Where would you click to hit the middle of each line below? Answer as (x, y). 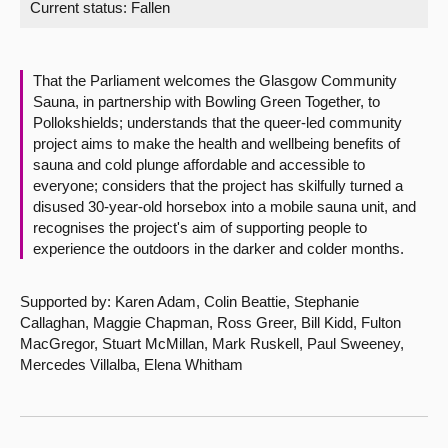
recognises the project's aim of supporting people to (200, 227)
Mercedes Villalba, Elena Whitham (131, 364)
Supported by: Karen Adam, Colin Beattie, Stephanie (189, 301)
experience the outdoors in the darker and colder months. (218, 248)
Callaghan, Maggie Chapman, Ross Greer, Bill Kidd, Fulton (210, 322)
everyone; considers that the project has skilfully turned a (218, 185)
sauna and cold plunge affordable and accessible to (199, 164)
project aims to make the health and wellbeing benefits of (216, 143)
